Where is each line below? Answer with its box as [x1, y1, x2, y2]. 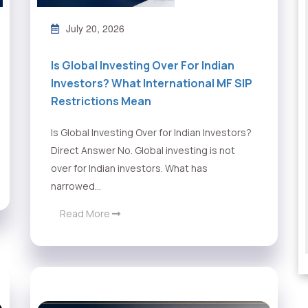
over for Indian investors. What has [51, 162, 208, 175]
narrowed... [51, 179, 101, 193]
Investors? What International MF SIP [51, 76, 252, 91]
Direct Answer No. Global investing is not [51, 144, 235, 157]
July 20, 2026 [66, 21, 124, 36]
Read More [60, 207, 112, 221]
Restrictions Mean [51, 93, 151, 109]
